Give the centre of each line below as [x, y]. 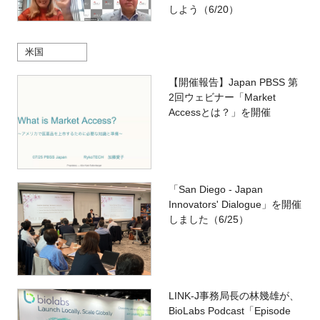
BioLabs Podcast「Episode [229, 310]
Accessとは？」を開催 [219, 112]
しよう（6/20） [203, 10]
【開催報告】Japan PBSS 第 [233, 82]
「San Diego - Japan [215, 189]
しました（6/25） [208, 219]
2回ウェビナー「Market [222, 97]
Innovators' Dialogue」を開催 [235, 204]
